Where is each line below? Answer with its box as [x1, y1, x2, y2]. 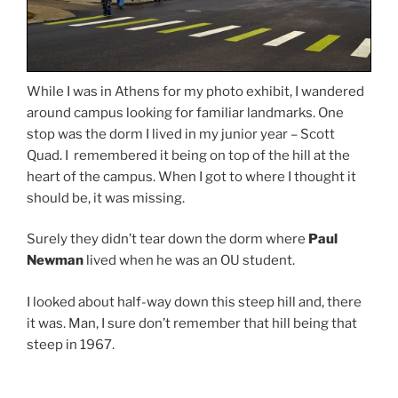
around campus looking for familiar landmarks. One [27, 104, 344, 121]
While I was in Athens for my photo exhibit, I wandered [27, 83, 364, 99]
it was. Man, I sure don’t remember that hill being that [27, 314, 357, 331]
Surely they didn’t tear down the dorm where [27, 231, 308, 248]
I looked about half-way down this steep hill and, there [27, 293, 362, 310]
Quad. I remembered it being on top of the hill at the [27, 147, 350, 163]
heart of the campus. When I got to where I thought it [27, 168, 356, 185]
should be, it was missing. [27, 189, 185, 206]
